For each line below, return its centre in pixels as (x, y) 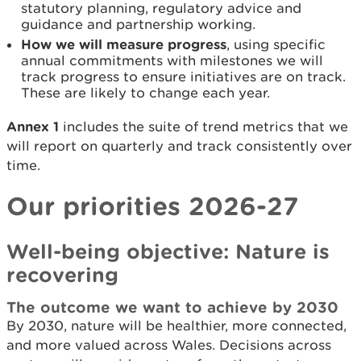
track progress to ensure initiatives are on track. (183, 77)
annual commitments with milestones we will (172, 60)
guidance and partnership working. (140, 24)
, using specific (276, 44)
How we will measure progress (124, 44)
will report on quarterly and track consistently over (179, 146)
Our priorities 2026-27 (153, 205)
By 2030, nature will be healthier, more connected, (176, 326)
